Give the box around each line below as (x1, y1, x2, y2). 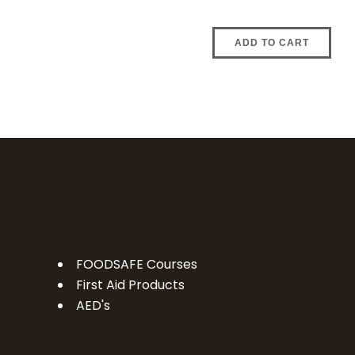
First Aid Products (75, 276, 185, 295)
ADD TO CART (235, 37, 309, 49)
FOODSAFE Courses (75, 255, 197, 274)
